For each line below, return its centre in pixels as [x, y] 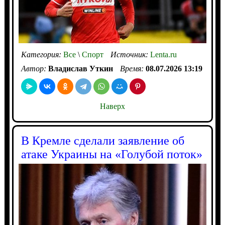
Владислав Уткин [80, 69]
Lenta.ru [163, 55]
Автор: [34, 69]
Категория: [42, 55]
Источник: [130, 55]
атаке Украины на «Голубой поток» [111, 154]
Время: [133, 69]
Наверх [112, 106]
